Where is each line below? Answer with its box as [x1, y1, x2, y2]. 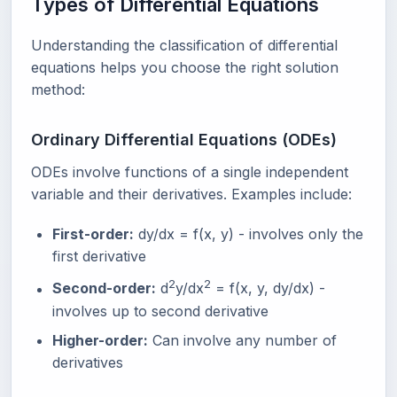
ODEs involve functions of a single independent [31, 163, 348, 182]
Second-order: [52, 279, 156, 298]
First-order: [52, 225, 134, 244]
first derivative [52, 247, 146, 266]
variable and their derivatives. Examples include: [31, 185, 352, 204]
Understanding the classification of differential [31, 36, 338, 55]
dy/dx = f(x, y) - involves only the [134, 225, 363, 244]
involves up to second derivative [52, 301, 269, 320]
